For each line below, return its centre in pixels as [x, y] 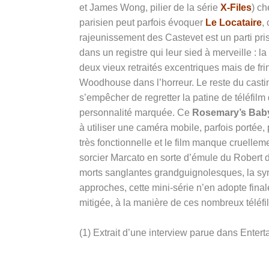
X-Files [236, 7]
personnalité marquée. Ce [136, 112]
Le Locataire [234, 22]
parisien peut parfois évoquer [142, 22]
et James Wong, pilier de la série [150, 7]
